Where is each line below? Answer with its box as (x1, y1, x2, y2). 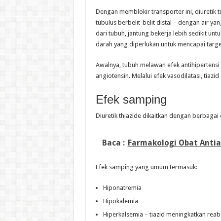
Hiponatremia (103, 184, 142, 192)
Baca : (102, 138, 125, 148)
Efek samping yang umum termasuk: (95, 163, 197, 171)
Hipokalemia (103, 197, 138, 205)
